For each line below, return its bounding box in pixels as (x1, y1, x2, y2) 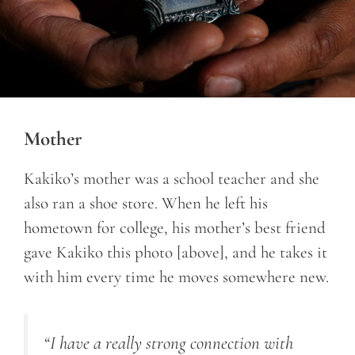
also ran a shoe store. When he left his (24, 193, 268, 213)
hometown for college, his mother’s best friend (24, 217, 326, 238)
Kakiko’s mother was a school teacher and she (24, 168, 319, 189)
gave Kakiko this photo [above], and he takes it (24, 242, 327, 262)
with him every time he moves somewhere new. (24, 266, 329, 287)
